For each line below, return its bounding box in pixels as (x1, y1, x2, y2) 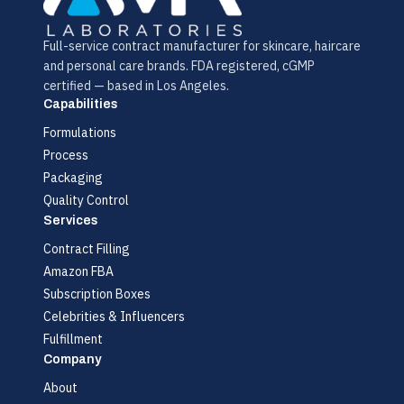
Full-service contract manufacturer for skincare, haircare (43, 38, 361, 55)
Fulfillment (43, 331, 103, 348)
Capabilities (43, 97, 118, 112)
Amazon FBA (43, 263, 114, 280)
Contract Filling (43, 241, 130, 258)
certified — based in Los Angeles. (43, 78, 229, 95)
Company (43, 353, 101, 367)
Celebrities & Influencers (43, 308, 185, 326)
